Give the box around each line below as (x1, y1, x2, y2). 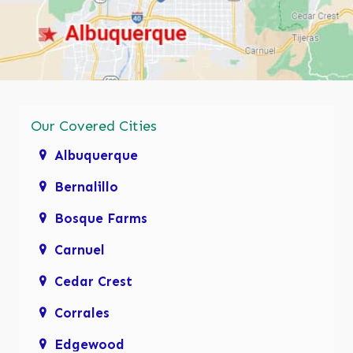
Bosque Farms (54, 210, 147, 226)
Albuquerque (54, 147, 138, 163)
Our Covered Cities (31, 117, 157, 135)
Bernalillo (54, 178, 118, 195)
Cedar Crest (54, 273, 132, 289)
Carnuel (54, 241, 105, 258)
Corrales (54, 304, 110, 321)
